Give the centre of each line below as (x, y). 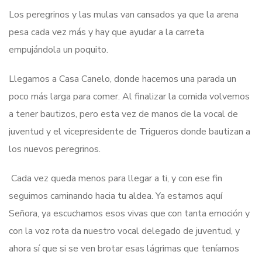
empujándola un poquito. (58, 49)
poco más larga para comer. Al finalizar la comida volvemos (129, 96)
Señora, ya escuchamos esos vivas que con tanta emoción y (129, 213)
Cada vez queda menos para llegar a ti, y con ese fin (116, 178)
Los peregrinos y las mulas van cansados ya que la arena (124, 14)
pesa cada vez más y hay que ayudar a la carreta (106, 32)
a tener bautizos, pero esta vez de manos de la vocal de (123, 114)
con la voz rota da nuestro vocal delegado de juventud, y (124, 231)
